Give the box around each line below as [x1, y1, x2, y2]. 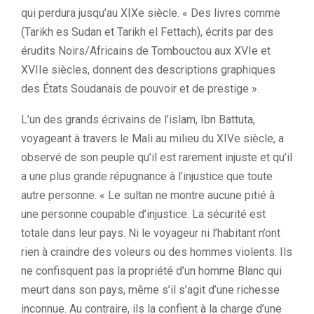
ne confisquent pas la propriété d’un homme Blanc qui [21, 264, 282, 278]
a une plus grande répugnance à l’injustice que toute [21, 170, 273, 183]
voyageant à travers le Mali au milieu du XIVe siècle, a [21, 132, 284, 145]
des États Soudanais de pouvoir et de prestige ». [21, 82, 259, 95]
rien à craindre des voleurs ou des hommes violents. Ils [21, 245, 292, 259]
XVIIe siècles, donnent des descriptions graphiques [21, 63, 275, 76]
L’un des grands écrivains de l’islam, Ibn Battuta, [21, 113, 255, 126]
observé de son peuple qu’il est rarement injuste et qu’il [21, 151, 292, 164]
